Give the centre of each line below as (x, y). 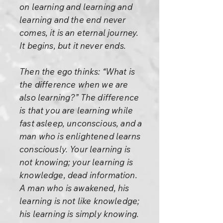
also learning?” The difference (79, 97)
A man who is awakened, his (74, 188)
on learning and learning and (76, 7)
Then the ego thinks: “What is (77, 71)
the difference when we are (74, 84)
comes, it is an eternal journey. (79, 33)
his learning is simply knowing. (79, 214)
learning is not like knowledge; (80, 201)
